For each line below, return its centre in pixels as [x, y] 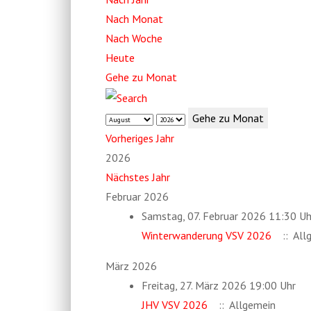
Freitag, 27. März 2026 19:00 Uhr [219, 285]
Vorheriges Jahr [140, 138]
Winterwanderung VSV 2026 [207, 235]
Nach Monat [134, 18]
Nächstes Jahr [138, 177]
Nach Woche [134, 38]
